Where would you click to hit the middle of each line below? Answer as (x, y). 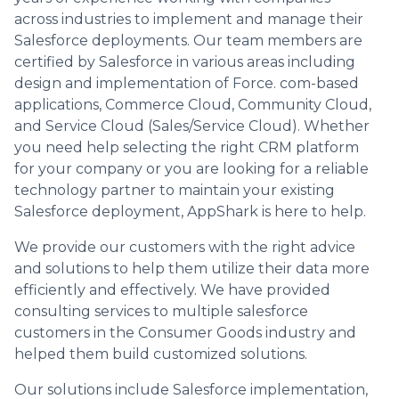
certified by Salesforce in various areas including (185, 61)
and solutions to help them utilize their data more (192, 268)
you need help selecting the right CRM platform (187, 147)
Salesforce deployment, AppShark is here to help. (190, 211)
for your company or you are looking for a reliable (191, 168)
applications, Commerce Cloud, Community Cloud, (193, 104)
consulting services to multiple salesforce (161, 311)
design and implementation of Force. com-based (187, 83)
